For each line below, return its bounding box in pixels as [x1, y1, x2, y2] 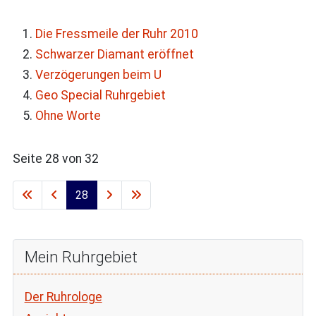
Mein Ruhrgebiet [24, 247, 138, 266]
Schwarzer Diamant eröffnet [35, 47, 194, 62]
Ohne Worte [35, 109, 101, 123]
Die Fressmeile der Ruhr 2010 [35, 27, 198, 42]
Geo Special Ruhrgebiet [35, 88, 166, 103]
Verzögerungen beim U [35, 68, 162, 83]
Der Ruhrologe [24, 289, 102, 304]
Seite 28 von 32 [12, 152, 99, 166]
